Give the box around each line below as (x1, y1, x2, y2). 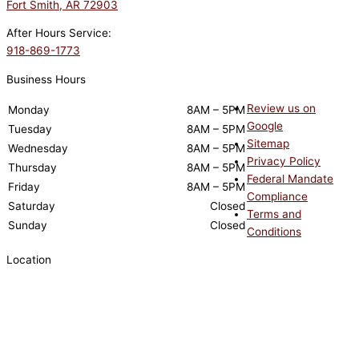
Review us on (247, 101, 316, 115)
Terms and (247, 207, 301, 220)
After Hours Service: (6, 26, 111, 40)
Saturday (8, 199, 55, 212)
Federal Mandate (247, 171, 333, 185)
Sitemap (247, 136, 289, 150)
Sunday (8, 218, 47, 232)
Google (247, 119, 283, 132)
